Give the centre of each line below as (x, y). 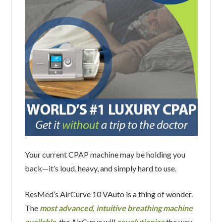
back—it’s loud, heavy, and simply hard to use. (100, 168)
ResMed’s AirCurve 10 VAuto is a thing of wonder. (109, 194)
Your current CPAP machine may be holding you (105, 154)
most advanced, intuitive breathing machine (116, 208)
